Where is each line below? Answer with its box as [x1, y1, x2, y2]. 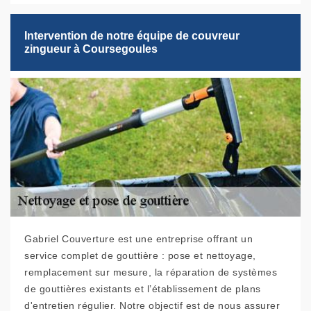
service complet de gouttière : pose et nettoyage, [24, 250, 256, 262]
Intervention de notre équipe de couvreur [24, 30, 239, 42]
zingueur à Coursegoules [24, 43, 158, 56]
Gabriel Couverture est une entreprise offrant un [24, 233, 253, 245]
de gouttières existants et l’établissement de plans [24, 283, 261, 295]
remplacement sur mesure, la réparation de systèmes [24, 267, 277, 278]
